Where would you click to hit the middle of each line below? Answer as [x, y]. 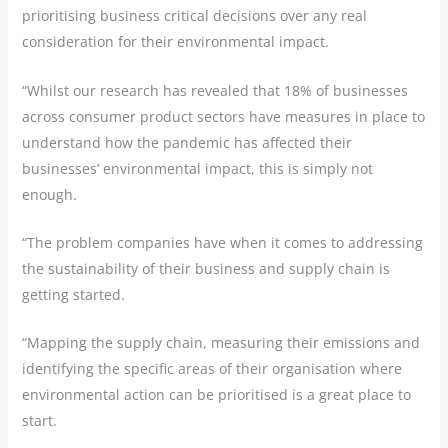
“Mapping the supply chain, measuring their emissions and [220, 343]
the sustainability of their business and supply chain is [205, 269]
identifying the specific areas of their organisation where [211, 369]
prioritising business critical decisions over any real [194, 16]
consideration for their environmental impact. [175, 42]
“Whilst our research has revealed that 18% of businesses [214, 90]
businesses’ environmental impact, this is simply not [197, 168]
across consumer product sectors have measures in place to [223, 116]
